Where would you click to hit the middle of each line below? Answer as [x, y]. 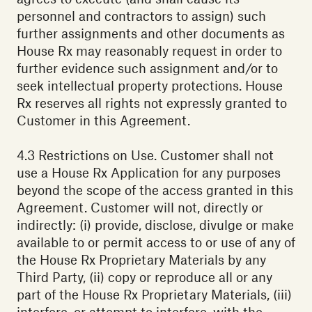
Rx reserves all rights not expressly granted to [152, 103]
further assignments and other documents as [151, 33]
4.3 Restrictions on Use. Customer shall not [145, 155]
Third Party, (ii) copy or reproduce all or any [145, 277]
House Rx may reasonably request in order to [149, 51]
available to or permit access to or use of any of [156, 242]
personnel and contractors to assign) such [141, 16]
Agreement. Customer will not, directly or [140, 208]
